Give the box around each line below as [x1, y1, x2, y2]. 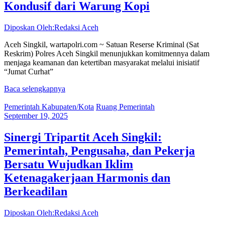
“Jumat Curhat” [4, 67, 53, 76]
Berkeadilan [4, 185, 67, 198]
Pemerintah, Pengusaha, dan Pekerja [4, 144, 195, 158]
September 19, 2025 [4, 111, 68, 121]
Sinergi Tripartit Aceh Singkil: [4, 131, 162, 144]
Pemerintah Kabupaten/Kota [4, 102, 94, 111]
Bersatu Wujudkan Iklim [4, 158, 133, 171]
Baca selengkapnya [4, 84, 65, 93]
